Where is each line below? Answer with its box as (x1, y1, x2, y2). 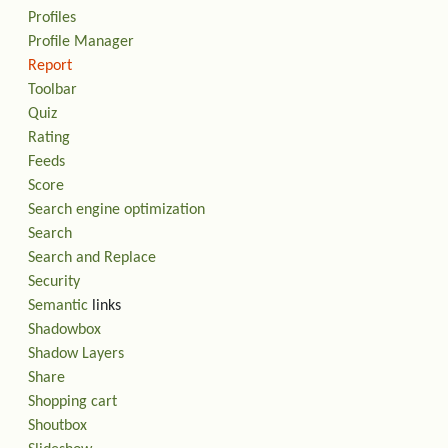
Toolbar (28, 82, 77, 98)
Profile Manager (28, 34, 134, 50)
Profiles (28, 10, 76, 26)
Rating (28, 130, 70, 146)
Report (28, 58, 72, 74)
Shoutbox (28, 418, 87, 434)
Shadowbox (28, 322, 101, 338)
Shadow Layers (28, 346, 124, 362)
